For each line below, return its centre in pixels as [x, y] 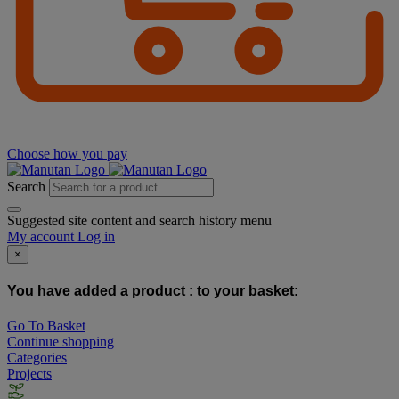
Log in [96, 237]
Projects [29, 373]
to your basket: [248, 290]
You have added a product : [102, 290]
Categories [37, 357]
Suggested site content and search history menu [139, 221]
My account [41, 237]
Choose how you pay [67, 154]
